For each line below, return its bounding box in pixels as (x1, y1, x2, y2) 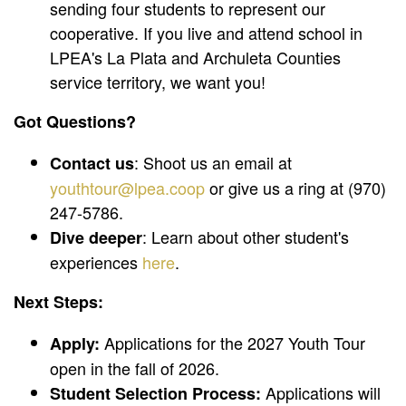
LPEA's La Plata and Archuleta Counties (50, 45, 341, 70)
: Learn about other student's (142, 225, 349, 249)
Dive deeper (50, 226, 142, 250)
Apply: (50, 332, 100, 356)
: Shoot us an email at (134, 150, 292, 175)
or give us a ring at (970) (205, 176, 386, 200)
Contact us (50, 151, 134, 176)
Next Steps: (14, 290, 103, 314)
